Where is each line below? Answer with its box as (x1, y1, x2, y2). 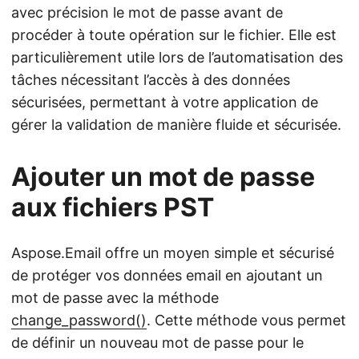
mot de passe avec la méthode (11, 289, 219, 306)
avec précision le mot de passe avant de (11, 4, 283, 21)
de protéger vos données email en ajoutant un (11, 267, 323, 284)
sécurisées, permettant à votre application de (11, 94, 318, 111)
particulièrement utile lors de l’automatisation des (11, 49, 343, 66)
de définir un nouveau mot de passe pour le (11, 334, 304, 351)
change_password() (11, 312, 147, 329)
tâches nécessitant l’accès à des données (11, 71, 290, 88)
